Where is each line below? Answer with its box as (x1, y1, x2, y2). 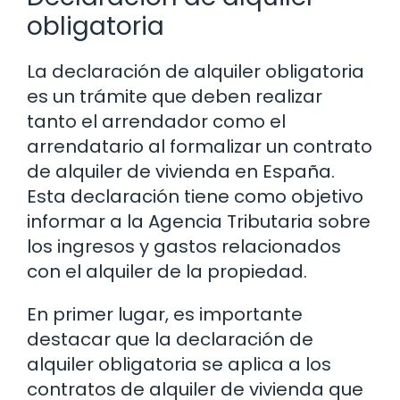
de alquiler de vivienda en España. (27, 159, 335, 185)
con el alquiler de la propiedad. (27, 259, 307, 285)
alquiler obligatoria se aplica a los (27, 352, 331, 378)
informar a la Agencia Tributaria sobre (27, 209, 371, 235)
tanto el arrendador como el (27, 109, 286, 135)
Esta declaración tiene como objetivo (27, 184, 363, 210)
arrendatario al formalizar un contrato (27, 134, 372, 160)
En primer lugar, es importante (27, 302, 303, 328)
